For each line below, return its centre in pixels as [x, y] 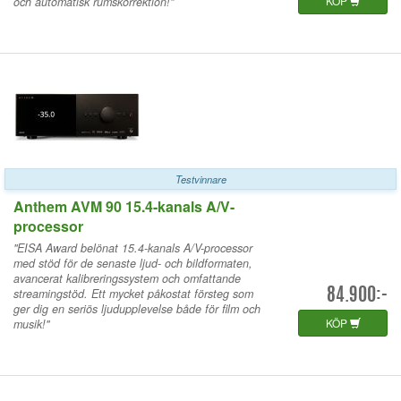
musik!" [31, 324]
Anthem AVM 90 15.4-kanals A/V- [124, 206]
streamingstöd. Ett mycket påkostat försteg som [133, 293]
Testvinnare [200, 179]
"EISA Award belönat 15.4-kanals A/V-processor [133, 247]
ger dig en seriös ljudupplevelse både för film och [137, 308]
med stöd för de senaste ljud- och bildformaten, [133, 263]
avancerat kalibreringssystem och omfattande [127, 278]
